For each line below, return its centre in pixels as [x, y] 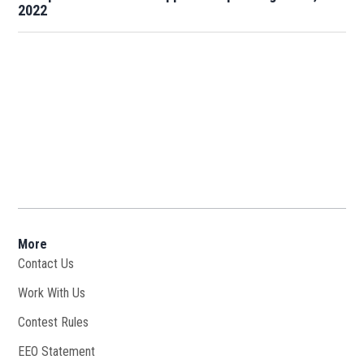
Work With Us [52, 293]
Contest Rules [54, 323]
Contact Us [46, 264]
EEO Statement [57, 352]
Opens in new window [141, 293]
